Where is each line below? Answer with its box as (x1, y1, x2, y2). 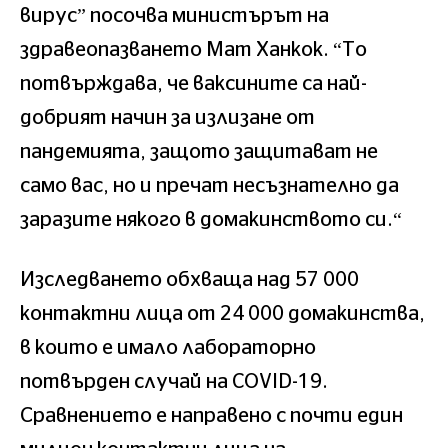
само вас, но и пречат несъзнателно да (20, 175, 399, 196)
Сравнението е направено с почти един (20, 405, 403, 426)
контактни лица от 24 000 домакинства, (20, 303, 425, 324)
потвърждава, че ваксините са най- (20, 73, 367, 94)
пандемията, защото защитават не (20, 141, 378, 162)
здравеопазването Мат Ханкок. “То (20, 39, 367, 60)
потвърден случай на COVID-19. (20, 371, 328, 392)
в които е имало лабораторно (20, 337, 316, 358)
